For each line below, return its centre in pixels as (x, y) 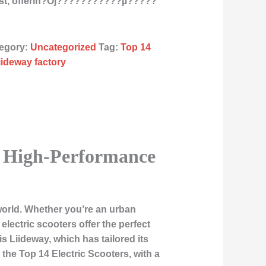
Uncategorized (64, 47)
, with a (144, 254)
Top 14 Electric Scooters (74, 254)
